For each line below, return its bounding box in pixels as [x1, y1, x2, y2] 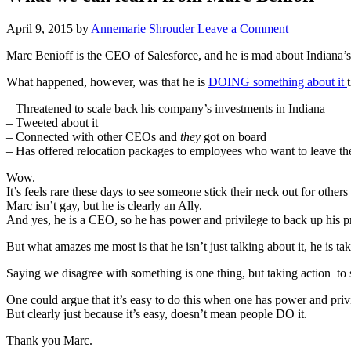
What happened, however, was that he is [6, 74, 208, 89]
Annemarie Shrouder [91, 21, 194, 35]
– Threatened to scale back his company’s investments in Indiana [6, 101, 325, 115]
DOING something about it [208, 74, 347, 89]
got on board [204, 129, 266, 143]
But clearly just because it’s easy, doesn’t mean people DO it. [6, 306, 307, 320]
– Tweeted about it [6, 115, 98, 129]
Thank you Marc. [6, 333, 92, 347]
